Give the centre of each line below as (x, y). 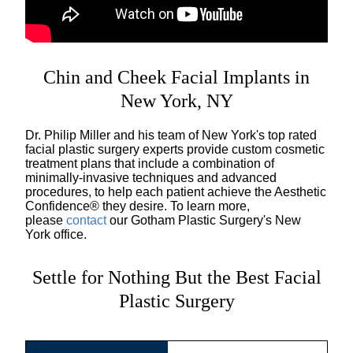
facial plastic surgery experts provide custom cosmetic (175, 149)
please (46, 220)
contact (86, 220)
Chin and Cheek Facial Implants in (176, 77)
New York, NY (176, 100)
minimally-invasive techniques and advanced (151, 177)
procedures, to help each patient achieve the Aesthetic (176, 191)
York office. (56, 234)
